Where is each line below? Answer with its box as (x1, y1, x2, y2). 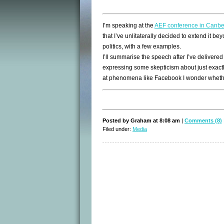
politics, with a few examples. (102, 43, 181, 50)
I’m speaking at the (102, 22, 154, 29)
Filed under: (102, 126, 132, 132)
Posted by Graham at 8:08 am (102, 117, 181, 124)
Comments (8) (184, 117, 222, 124)
